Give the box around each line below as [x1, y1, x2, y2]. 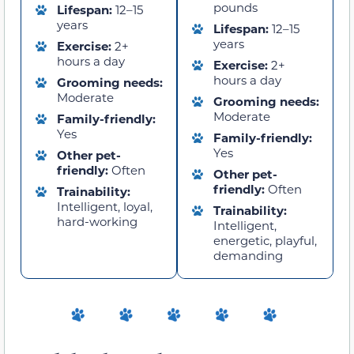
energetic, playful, [213, 232, 317, 248]
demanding [213, 247, 283, 263]
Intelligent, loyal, [57, 198, 153, 214]
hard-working [57, 213, 137, 229]
